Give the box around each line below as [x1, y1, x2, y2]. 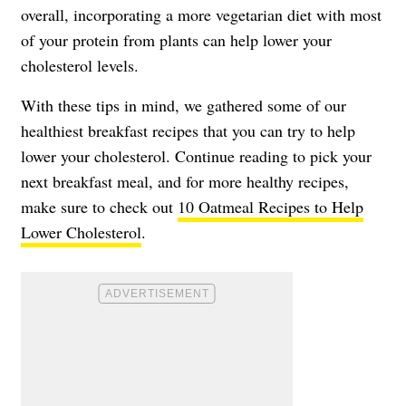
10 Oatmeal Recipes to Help [178, 195, 363, 217]
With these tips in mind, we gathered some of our [21, 93, 346, 116]
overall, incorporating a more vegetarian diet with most [21, 3, 382, 25]
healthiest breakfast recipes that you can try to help [21, 119, 355, 141]
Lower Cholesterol [21, 220, 141, 243]
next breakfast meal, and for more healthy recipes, [21, 169, 349, 192]
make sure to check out [21, 195, 178, 217]
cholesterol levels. [21, 53, 139, 76]
